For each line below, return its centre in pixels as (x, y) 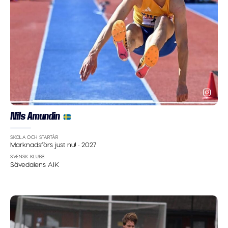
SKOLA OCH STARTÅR (34, 137)
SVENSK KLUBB (27, 157)
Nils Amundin (35, 116)
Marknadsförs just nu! (45, 145)
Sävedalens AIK (35, 164)
